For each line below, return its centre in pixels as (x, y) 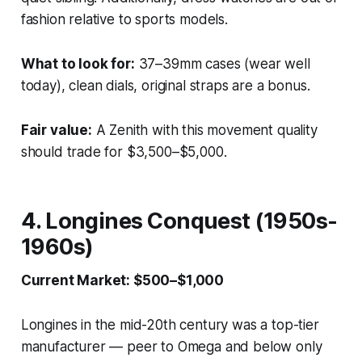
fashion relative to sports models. (124, 19)
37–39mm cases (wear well (222, 63)
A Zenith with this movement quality (204, 130)
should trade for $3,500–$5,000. (124, 152)
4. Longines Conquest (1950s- (179, 221)
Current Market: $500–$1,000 (122, 280)
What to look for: (78, 63)
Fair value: (56, 130)
